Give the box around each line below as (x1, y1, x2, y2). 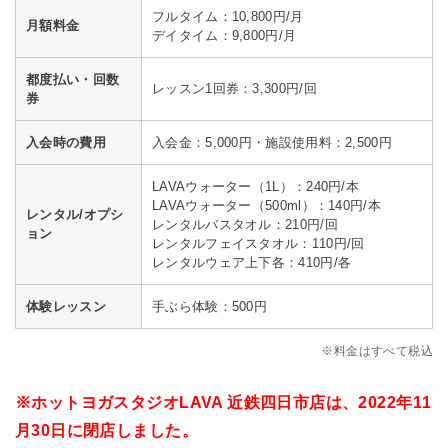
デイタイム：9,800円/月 (152, 28, 297, 44)
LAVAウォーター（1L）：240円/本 (152, 179, 360, 195)
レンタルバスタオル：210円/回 (152, 217, 338, 233)
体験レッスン (26, 299, 106, 315)
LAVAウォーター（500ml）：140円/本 (152, 198, 381, 214)
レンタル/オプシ (26, 207, 124, 223)
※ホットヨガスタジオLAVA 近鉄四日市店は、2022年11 (15, 392, 432, 411)
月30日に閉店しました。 (15, 420, 198, 439)
